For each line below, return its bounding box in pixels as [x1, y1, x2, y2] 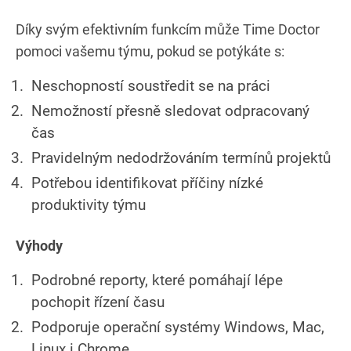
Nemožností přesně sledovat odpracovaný [31, 101, 309, 120]
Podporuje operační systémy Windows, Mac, [31, 317, 324, 336]
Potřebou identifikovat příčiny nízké [31, 173, 263, 192]
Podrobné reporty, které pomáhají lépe [31, 270, 283, 289]
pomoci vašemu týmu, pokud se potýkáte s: [16, 42, 284, 60]
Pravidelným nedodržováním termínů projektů [31, 148, 331, 167]
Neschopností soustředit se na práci [31, 76, 270, 95]
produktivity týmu [31, 195, 146, 214]
